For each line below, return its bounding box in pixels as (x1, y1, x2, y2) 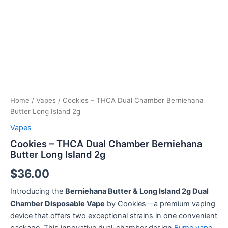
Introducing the (10, 186, 65, 196)
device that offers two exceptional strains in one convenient (10, 211, 217, 220)
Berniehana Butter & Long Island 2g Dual (65, 186, 209, 196)
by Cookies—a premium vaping (105, 198, 215, 208)
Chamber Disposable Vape (10, 198, 105, 208)
